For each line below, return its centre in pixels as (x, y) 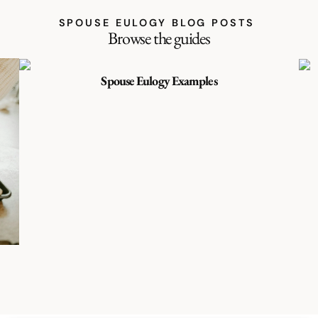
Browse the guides (159, 38)
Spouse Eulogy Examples (159, 80)
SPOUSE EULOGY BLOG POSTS (159, 23)
